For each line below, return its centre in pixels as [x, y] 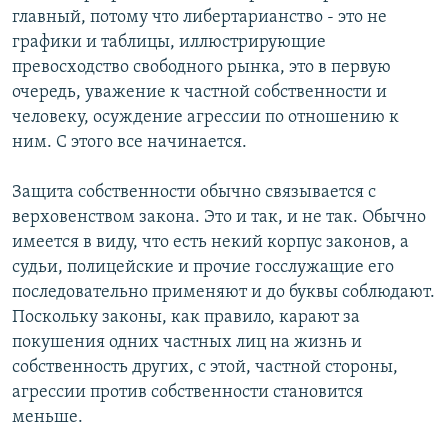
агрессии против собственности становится [187, 393]
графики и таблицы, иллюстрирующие [169, 43]
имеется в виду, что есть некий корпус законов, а [210, 243]
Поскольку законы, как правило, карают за [186, 318]
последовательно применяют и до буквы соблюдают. [223, 293]
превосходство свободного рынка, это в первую [201, 68]
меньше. [47, 418]
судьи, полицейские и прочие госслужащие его [203, 268]
